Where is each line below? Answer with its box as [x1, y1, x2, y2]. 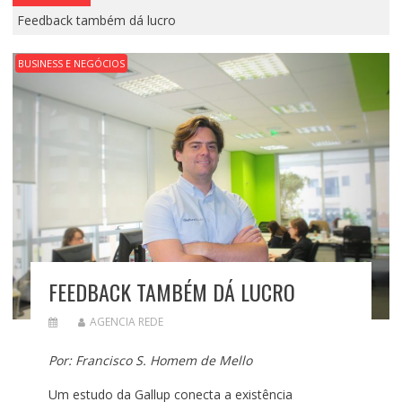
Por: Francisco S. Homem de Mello [48, 352, 252, 369]
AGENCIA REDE [89, 314, 163, 329]
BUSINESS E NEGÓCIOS [17, 57, 125, 70]
